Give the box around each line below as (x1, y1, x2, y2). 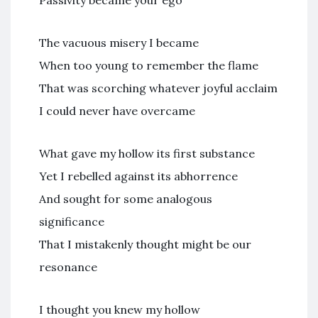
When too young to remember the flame (39, 58, 258, 72)
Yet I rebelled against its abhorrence (39, 169, 238, 183)
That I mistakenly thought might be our (39, 237, 251, 251)
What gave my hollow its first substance (39, 146, 255, 160)
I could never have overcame (39, 104, 195, 118)
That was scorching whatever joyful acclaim (39, 81, 278, 95)
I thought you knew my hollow (39, 302, 200, 317)
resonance (39, 260, 97, 274)
